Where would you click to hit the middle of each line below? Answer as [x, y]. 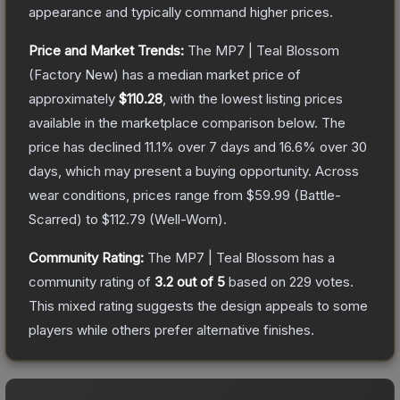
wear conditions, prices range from [137, 195]
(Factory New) [74, 74]
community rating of [92, 281]
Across [337, 171]
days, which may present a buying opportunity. [170, 171]
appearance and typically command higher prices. [181, 12]
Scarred [53, 219]
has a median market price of [210, 74]
